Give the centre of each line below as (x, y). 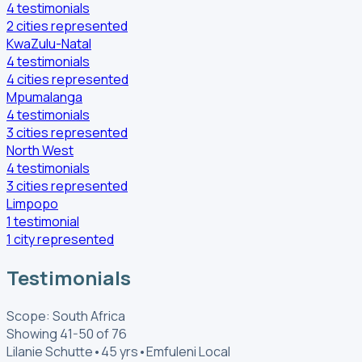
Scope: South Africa (66, 316)
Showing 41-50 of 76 (67, 333)
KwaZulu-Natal (49, 44)
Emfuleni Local (188, 351)
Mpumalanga (44, 97)
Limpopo (32, 204)
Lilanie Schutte (50, 351)
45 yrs (120, 351)
